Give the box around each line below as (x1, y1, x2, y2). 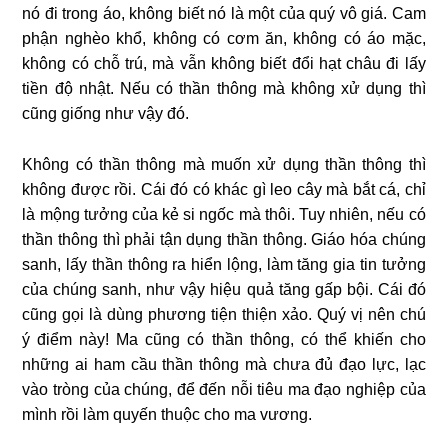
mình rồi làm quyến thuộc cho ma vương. (22, 405, 313, 423)
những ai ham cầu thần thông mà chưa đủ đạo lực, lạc (22, 355, 426, 373)
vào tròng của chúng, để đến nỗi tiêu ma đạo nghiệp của (22, 380, 426, 398)
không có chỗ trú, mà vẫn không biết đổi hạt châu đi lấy (22, 54, 426, 72)
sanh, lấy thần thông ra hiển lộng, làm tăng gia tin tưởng (22, 255, 426, 273)
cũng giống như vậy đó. (22, 104, 190, 122)
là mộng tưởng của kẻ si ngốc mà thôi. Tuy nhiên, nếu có (22, 205, 426, 223)
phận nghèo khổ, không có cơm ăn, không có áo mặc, (22, 29, 426, 47)
